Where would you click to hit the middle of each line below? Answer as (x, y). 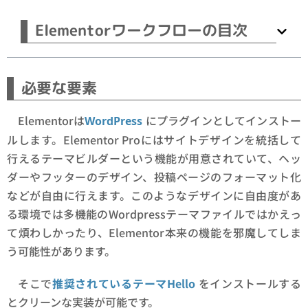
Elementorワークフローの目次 (142, 30)
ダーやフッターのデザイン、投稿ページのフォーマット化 (154, 177)
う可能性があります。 (61, 251)
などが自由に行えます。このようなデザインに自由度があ (154, 196)
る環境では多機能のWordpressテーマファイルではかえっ (154, 214)
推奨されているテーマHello (124, 284)
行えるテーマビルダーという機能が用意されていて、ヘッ (154, 158)
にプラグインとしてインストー (222, 121)
